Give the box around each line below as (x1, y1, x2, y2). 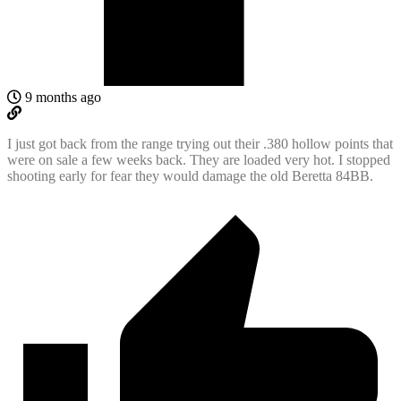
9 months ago (21, 89, 101, 105)
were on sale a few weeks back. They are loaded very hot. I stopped (7, 151, 390, 167)
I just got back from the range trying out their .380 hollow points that (7, 135, 393, 151)
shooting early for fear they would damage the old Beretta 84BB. (7, 167, 373, 183)
